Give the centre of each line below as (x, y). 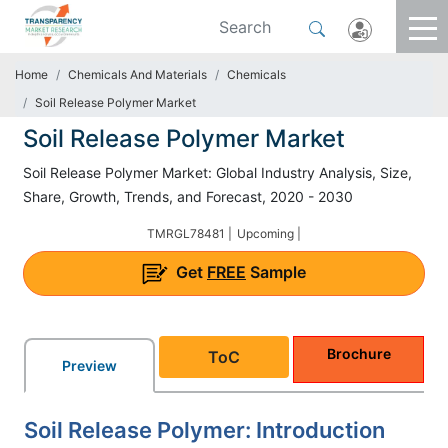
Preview (89, 365)
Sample (276, 272)
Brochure (358, 353)
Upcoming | (269, 233)
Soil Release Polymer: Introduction (204, 429)
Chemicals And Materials (137, 74)
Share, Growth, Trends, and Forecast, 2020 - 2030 (188, 196)
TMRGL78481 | (189, 233)
